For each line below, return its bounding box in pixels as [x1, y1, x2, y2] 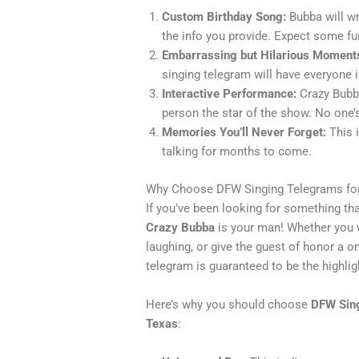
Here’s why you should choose [146, 296, 312, 312]
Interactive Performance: [162, 87, 297, 102]
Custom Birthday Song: [162, 10, 287, 25]
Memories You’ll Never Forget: [162, 125, 327, 140]
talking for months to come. [162, 144, 313, 159]
